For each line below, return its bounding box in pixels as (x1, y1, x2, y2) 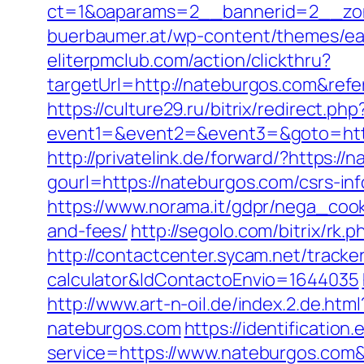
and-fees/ (47, 219, 128, 243)
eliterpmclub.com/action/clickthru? (47, 48, 331, 72)
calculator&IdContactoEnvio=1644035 (47, 267, 359, 292)
